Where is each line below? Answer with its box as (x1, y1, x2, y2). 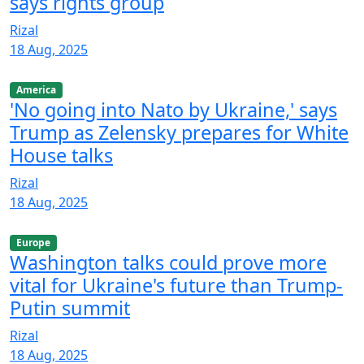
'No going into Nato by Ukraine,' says (10, 97, 337, 123)
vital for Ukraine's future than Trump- (10, 272, 343, 299)
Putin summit (10, 295, 130, 322)
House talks (10, 142, 113, 169)
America (15, 83, 56, 97)
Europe (15, 236, 50, 250)
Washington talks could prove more (10, 249, 327, 276)
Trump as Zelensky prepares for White (10, 119, 349, 146)
